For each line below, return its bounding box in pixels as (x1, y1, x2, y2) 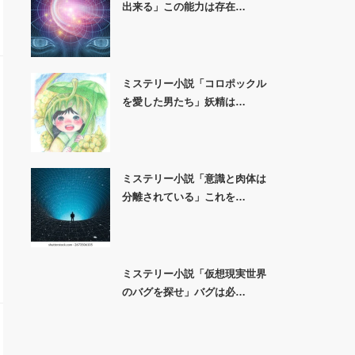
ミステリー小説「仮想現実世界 (121, 268, 266, 280)
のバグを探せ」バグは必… (121, 286, 246, 298)
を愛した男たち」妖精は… (121, 96, 246, 108)
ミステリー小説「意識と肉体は (121, 173, 266, 185)
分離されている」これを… (121, 191, 246, 203)
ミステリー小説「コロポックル (121, 78, 266, 90)
